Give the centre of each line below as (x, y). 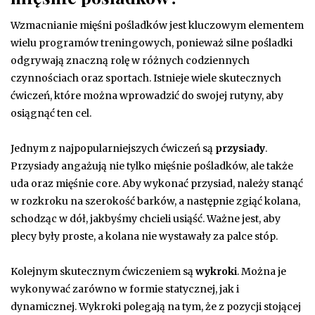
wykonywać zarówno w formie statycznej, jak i (125, 289)
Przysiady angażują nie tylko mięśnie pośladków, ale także (152, 166)
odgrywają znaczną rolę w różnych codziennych (130, 60)
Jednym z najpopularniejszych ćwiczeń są (113, 148)
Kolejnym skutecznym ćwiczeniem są (103, 271)
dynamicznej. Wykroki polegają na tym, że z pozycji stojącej (156, 306)
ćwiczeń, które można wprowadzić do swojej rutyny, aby (147, 95)
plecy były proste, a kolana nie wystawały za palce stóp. (144, 236)
